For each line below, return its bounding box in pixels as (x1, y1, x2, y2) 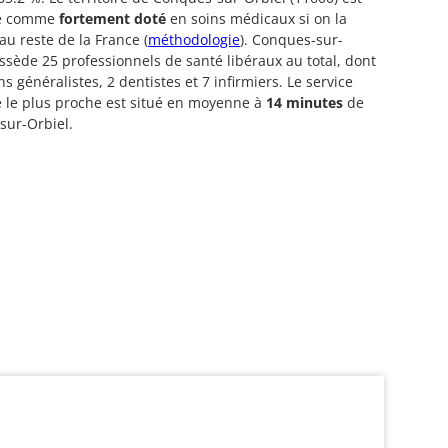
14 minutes (266, 92, 343, 112)
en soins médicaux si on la (166, 8, 347, 28)
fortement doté (59, 8, 166, 28)
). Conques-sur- (240, 29, 343, 49)
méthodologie (148, 29, 240, 49)
